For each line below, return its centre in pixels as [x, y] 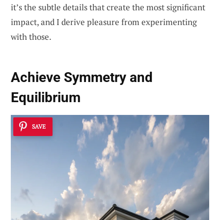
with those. [31, 37]
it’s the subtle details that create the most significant [108, 7]
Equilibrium [46, 97]
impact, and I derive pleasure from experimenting [104, 22]
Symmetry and [108, 77]
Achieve [37, 77]
